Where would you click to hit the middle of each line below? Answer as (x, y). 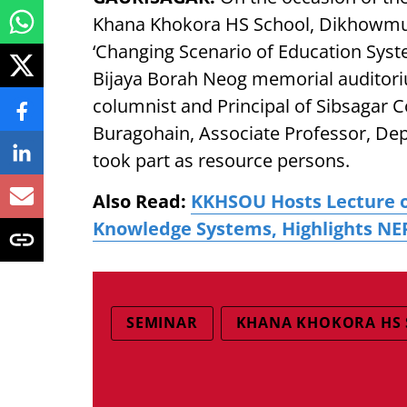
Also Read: (142, 201)
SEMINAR (162, 323)
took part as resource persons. (221, 160)
